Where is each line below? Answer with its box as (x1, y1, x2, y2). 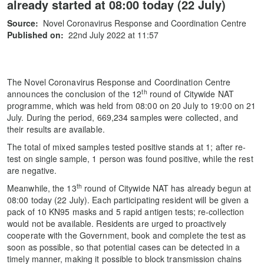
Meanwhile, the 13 (7, 182, 77, 194)
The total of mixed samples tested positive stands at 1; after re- (7, 141, 246, 153)
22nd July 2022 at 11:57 (68, 29, 159, 41)
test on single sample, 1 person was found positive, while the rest (7, 153, 253, 164)
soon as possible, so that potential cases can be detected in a (7, 241, 240, 253)
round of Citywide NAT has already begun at (81, 182, 252, 194)
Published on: (7, 29, 64, 41)
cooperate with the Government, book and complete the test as (7, 229, 246, 241)
